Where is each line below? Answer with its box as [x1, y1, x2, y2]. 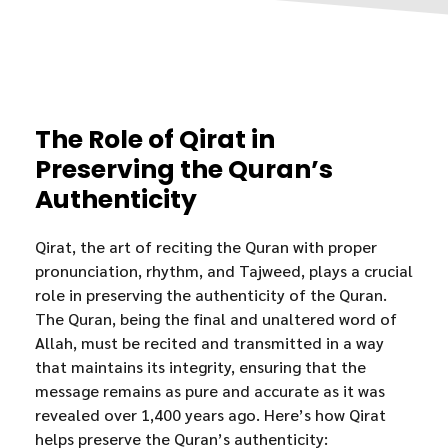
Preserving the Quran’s [35, 151, 333, 187]
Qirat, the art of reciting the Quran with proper [35, 235, 377, 257]
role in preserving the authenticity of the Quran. [35, 283, 387, 305]
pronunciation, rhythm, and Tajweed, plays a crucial [35, 259, 413, 281]
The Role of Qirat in [35, 121, 275, 157]
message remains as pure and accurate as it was [35, 379, 385, 401]
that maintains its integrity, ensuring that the [35, 355, 366, 377]
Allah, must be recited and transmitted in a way [35, 331, 384, 353]
